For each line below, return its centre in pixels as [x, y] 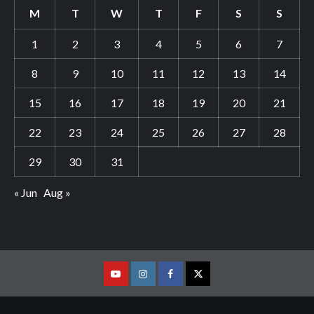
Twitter [213, 285]
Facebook [190, 285]
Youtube [134, 285]
